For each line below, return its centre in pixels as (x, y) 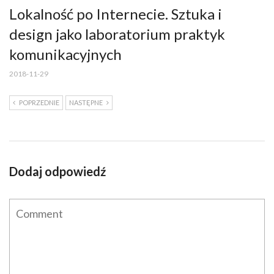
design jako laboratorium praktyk (117, 34)
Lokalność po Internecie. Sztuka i (116, 13)
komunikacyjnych (65, 54)
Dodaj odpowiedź (57, 171)
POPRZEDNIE (39, 102)
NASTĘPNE (86, 102)
